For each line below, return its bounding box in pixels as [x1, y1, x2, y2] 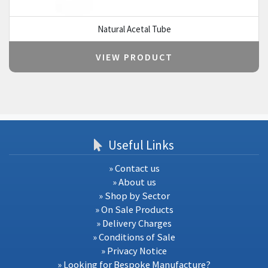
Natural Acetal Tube [97, 23, 171, 35]
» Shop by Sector [98, 189, 170, 202]
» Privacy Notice [101, 244, 167, 257]
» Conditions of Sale [93, 230, 175, 243]
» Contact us [108, 162, 160, 175]
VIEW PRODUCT [95, 51, 173, 63]
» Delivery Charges [96, 217, 172, 230]
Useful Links [106, 137, 174, 154]
